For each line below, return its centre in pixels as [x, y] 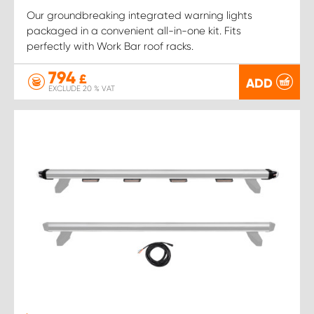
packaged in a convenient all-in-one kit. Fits [134, 30]
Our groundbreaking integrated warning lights [139, 15]
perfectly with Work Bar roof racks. [110, 46]
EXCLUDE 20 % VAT [82, 89]
